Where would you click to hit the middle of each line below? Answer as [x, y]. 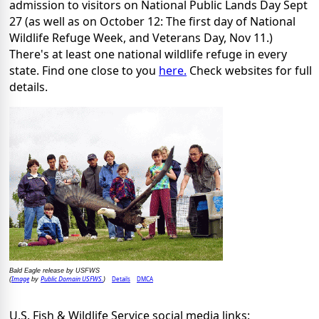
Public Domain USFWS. [72, 278]
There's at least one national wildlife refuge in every [148, 54]
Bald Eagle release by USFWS [54, 270]
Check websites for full [249, 71]
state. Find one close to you [84, 71]
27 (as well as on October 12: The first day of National [152, 22]
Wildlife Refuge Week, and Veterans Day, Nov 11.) [141, 38]
